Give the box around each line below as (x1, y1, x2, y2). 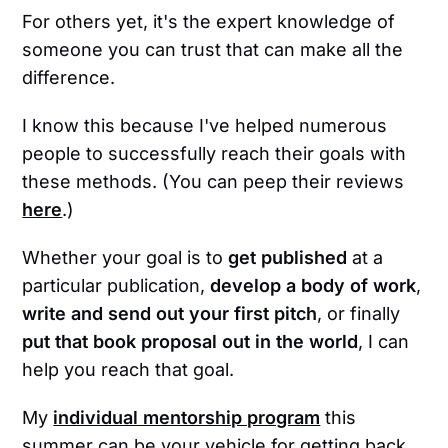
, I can (358, 331, 410, 353)
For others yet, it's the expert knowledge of (22, 11, 396, 33)
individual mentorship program (53, 407, 321, 429)
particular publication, (22, 275, 211, 297)
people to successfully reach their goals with (22, 143, 407, 165)
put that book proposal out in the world (22, 331, 359, 353)
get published (228, 247, 348, 269)
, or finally (317, 303, 401, 325)
